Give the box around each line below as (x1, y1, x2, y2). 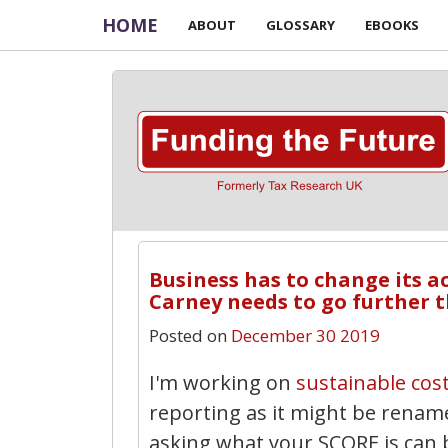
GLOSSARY (266, 16, 335, 34)
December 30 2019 (231, 323, 380, 347)
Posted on (149, 323, 227, 347)
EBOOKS (365, 16, 419, 34)
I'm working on (149, 368, 296, 396)
